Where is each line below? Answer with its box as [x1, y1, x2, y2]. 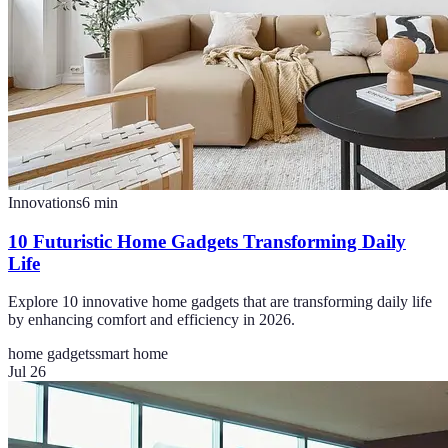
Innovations [8, 193, 82, 211]
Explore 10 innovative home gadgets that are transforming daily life [8, 293, 432, 311]
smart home [95, 345, 168, 363]
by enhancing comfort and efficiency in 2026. [8, 311, 295, 329]
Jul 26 [8, 363, 46, 381]
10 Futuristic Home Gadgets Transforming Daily [8, 230, 406, 252]
